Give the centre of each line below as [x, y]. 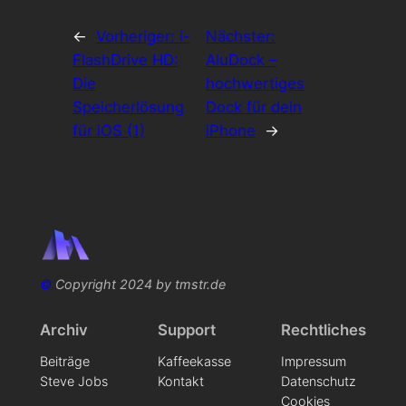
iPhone [231, 131]
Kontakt [181, 381]
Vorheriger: [137, 37]
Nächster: [241, 37]
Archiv [63, 329]
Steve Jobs [73, 381]
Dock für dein [254, 107]
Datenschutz [319, 381]
